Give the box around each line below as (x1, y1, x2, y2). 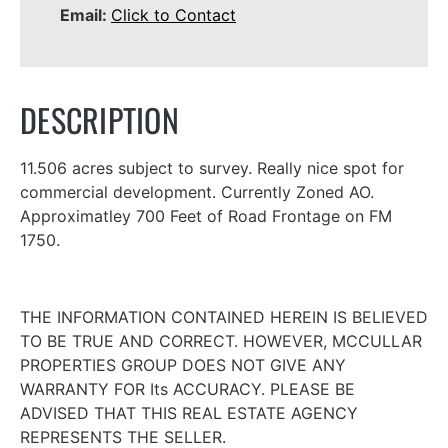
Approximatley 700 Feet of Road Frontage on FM (20, 206, 392, 227)
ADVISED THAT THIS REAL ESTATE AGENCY (20, 403, 358, 424)
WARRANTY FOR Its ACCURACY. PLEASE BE (20, 379, 355, 400)
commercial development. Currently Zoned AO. (20, 182, 379, 203)
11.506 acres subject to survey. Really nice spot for (20, 158, 404, 179)
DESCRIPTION (20, 96, 179, 144)
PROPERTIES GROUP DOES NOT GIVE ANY (20, 355, 346, 376)
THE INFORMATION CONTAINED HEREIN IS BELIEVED (20, 307, 428, 328)
